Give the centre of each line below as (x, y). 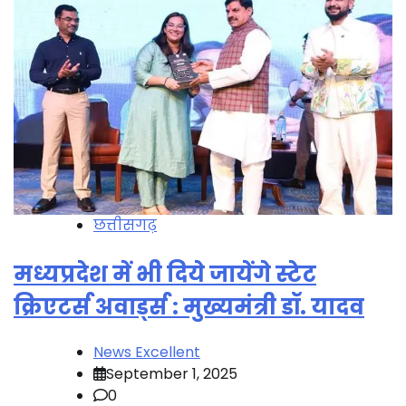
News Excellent (147, 353)
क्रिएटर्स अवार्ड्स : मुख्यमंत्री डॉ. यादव (189, 307)
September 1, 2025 (172, 374)
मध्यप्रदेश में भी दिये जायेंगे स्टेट (165, 275)
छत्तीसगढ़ (125, 226)
